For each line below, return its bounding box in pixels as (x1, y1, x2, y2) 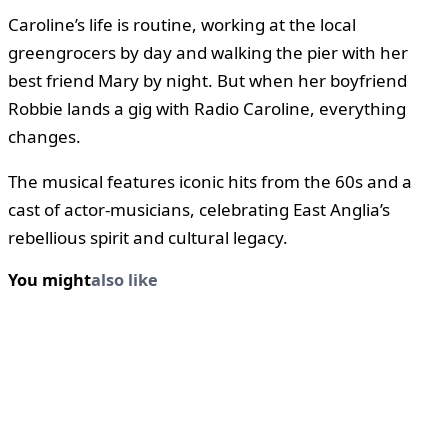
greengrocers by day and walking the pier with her (8, 41, 408, 65)
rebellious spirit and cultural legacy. (8, 226, 288, 250)
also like (91, 269, 158, 292)
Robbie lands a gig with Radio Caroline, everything (8, 97, 406, 121)
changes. (8, 125, 81, 149)
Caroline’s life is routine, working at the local (8, 13, 356, 37)
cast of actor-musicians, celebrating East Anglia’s (8, 198, 390, 222)
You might (8, 269, 91, 292)
